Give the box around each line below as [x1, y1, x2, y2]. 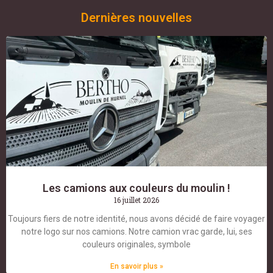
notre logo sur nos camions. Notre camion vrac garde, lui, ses [21, 227, 252, 237]
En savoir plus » [110, 262, 163, 271]
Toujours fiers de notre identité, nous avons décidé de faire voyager [8, 214, 265, 224]
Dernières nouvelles [81, 10, 192, 26]
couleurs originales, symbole [82, 239, 191, 250]
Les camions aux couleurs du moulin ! [43, 182, 230, 195]
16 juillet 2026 [114, 195, 159, 205]
